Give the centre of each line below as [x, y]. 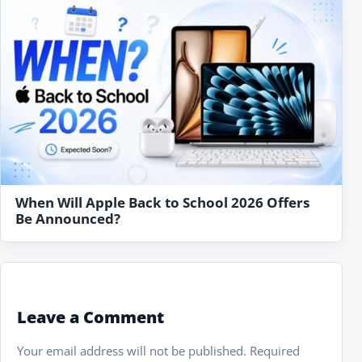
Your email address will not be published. [132, 351]
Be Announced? [68, 218]
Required [275, 351]
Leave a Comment [90, 317]
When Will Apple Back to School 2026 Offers [162, 202]
